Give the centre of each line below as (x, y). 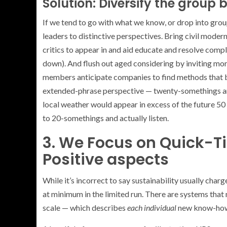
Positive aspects (106, 159)
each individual (153, 207)
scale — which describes (85, 207)
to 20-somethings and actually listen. (106, 118)
